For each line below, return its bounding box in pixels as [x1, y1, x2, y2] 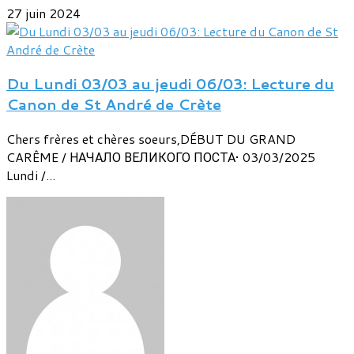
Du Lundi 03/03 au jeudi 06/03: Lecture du [6, 73, 334, 95]
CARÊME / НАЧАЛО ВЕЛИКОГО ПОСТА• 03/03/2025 [6, 147, 315, 166]
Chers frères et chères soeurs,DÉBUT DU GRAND [6, 129, 296, 148]
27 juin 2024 [6, 4, 81, 23]
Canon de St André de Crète [6, 94, 221, 115]
